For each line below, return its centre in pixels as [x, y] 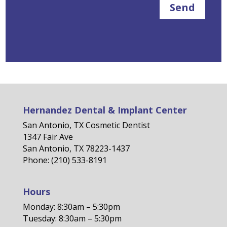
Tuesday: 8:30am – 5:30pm [72, 219]
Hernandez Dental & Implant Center [105, 110]
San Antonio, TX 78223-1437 [76, 148]
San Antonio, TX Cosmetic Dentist [86, 125]
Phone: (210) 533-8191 [65, 160]
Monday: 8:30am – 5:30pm [71, 207]
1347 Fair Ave [48, 137]
